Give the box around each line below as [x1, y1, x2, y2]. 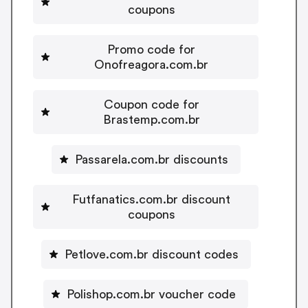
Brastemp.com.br [102, 113, 200, 126]
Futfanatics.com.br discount [72, 192, 230, 206]
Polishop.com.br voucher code [67, 287, 236, 300]
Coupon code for [103, 98, 199, 111]
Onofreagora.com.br [94, 58, 208, 71]
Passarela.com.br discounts [74, 153, 228, 166]
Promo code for [107, 43, 195, 56]
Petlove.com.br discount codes [64, 247, 239, 261]
